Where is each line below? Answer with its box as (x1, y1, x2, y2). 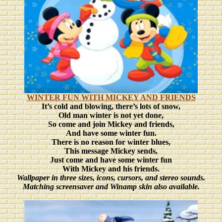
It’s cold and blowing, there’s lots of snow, (42, 102, 180, 111)
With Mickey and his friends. (62, 165, 160, 173)
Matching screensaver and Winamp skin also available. (22, 182, 200, 191)
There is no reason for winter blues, (52, 138, 170, 146)
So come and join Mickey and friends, (48, 120, 174, 128)
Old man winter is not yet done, (58, 111, 164, 119)
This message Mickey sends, (64, 147, 158, 155)
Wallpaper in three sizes (17, 173, 93, 182)
